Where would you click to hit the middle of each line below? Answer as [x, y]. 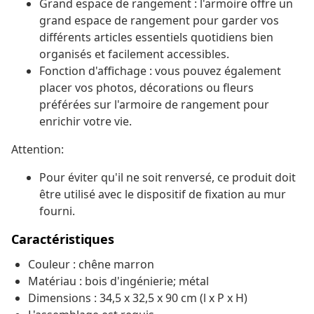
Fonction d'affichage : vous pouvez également [160, 71]
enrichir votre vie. [86, 122]
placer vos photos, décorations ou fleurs [146, 88]
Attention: [37, 150]
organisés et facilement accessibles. [134, 54]
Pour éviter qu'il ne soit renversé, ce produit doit [168, 178]
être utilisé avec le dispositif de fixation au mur [163, 194]
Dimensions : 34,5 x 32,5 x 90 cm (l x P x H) [138, 298]
